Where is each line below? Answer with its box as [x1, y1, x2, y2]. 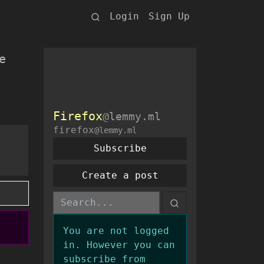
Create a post [81, 170, 159, 181]
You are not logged [63, 225, 169, 236]
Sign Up [148, 11, 190, 22]
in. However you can [63, 239, 175, 250]
